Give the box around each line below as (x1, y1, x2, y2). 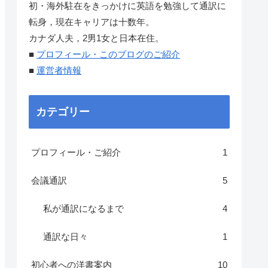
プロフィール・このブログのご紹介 (36, 49, 180, 59)
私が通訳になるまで (43, 203, 124, 214)
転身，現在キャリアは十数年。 (29, 17, 154, 27)
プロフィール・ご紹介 (31, 147, 121, 157)
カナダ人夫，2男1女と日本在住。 (29, 33, 164, 43)
